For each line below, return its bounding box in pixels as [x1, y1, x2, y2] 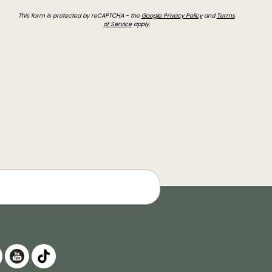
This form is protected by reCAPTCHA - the [18, 12, 141, 20]
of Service [103, 20, 132, 29]
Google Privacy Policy [141, 12, 202, 20]
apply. [131, 20, 150, 29]
